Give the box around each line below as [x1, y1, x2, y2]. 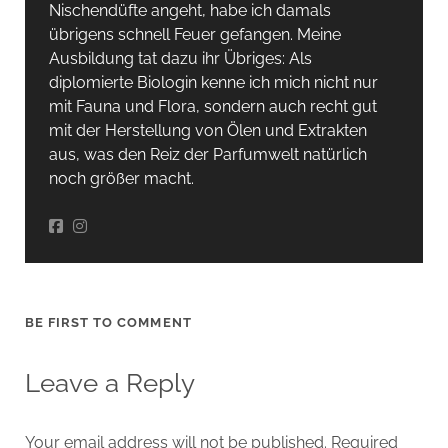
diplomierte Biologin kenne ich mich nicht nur [48, 72, 378, 92]
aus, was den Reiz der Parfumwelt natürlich [48, 144, 367, 164]
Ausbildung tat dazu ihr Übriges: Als [48, 48, 312, 68]
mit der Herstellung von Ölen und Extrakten [48, 120, 367, 140]
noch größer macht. [48, 168, 194, 188]
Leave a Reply [24, 367, 195, 398]
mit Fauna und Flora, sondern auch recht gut [48, 96, 377, 116]
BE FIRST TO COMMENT [24, 314, 192, 330]
